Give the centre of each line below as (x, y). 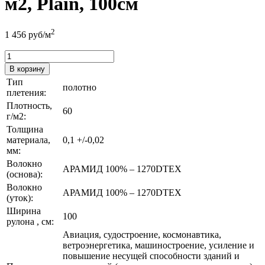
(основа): (25, 174)
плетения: (26, 92)
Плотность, (29, 105)
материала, (28, 140)
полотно (80, 87)
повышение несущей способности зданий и (151, 256)
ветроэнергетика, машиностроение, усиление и (159, 245)
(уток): (20, 198)
